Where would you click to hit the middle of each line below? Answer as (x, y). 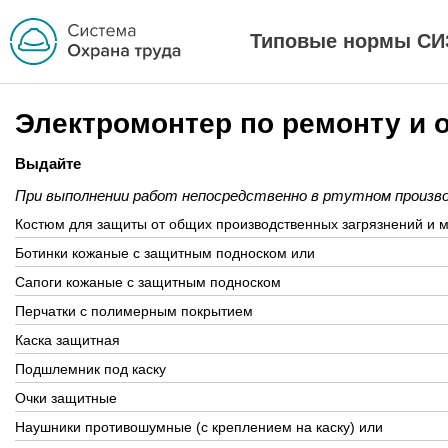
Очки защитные (66, 398)
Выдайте (48, 163)
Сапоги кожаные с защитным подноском (148, 282)
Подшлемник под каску (90, 369)
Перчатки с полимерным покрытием (134, 311)
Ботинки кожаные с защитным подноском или (165, 253)
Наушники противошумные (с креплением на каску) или (199, 427)
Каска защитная (67, 340)
